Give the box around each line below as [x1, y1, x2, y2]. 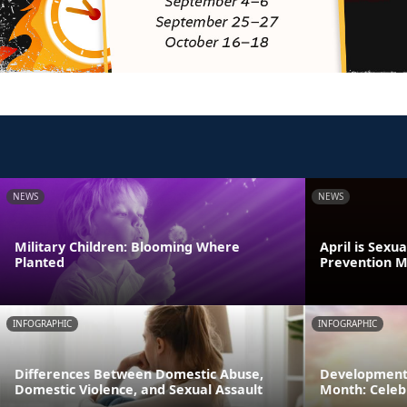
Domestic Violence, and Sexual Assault [15, 380, 263, 398]
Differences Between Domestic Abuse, [15, 364, 263, 382]
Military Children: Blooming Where [15, 237, 240, 255]
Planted [15, 253, 65, 271]
